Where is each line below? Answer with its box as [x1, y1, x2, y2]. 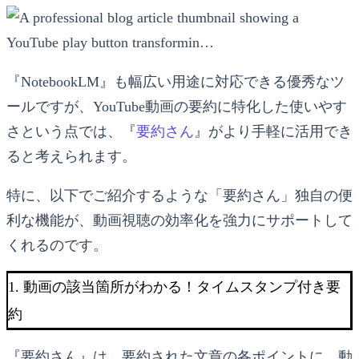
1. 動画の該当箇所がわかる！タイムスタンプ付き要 [8, 278, 341, 295]
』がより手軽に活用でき [194, 123, 353, 139]
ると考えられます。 [6, 147, 136, 164]
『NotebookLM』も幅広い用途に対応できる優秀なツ [6, 73, 345, 90]
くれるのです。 [6, 236, 107, 253]
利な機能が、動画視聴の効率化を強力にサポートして [6, 212, 353, 228]
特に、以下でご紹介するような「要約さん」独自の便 [6, 187, 353, 204]
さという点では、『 [6, 123, 136, 139]
